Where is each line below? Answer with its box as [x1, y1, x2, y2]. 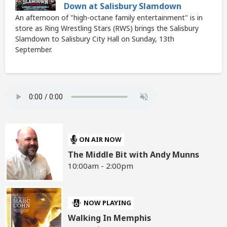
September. [15, 45, 52, 55]
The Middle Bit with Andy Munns [68, 148, 200, 160]
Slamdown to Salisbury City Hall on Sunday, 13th [15, 34, 174, 44]
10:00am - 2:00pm [68, 160, 134, 171]
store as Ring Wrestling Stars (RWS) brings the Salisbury [15, 23, 199, 33]
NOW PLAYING [84, 198, 132, 207]
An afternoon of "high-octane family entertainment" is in [15, 13, 203, 23]
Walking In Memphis [68, 212, 152, 223]
